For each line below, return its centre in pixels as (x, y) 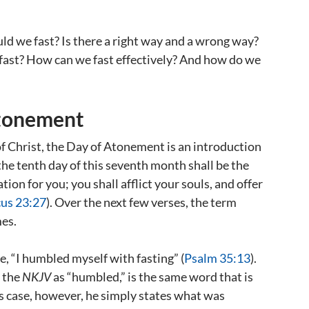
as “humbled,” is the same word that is (152, 277)
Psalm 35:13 (217, 258)
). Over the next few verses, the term (141, 202)
